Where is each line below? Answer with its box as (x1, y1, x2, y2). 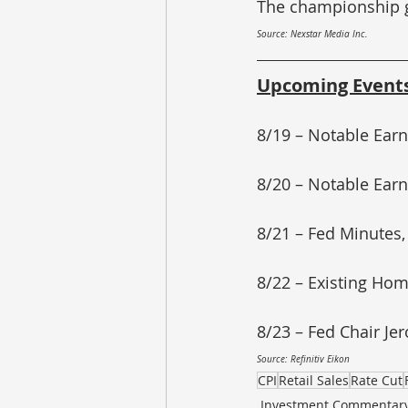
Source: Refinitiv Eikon (257, 353, 350, 365)
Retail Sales (279, 372, 349, 389)
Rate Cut (351, 372, 403, 389)
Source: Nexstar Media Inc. (257, 28, 368, 40)
